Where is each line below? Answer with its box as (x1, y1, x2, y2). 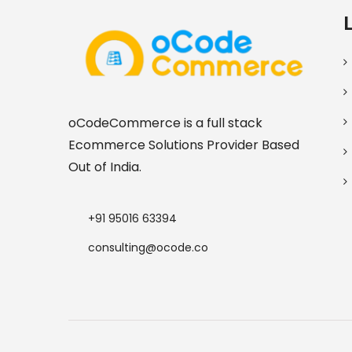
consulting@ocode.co (88, 239, 208, 255)
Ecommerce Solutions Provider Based (68, 135, 299, 154)
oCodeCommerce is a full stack (68, 113, 262, 132)
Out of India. (68, 157, 141, 176)
